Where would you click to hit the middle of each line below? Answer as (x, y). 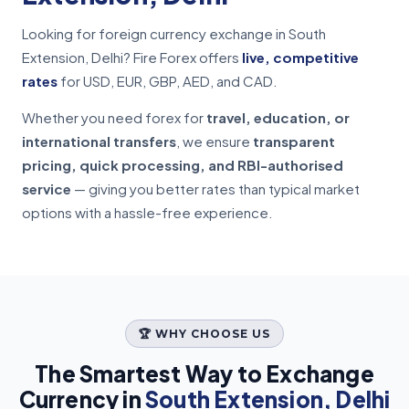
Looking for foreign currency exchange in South (174, 34)
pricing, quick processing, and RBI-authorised (183, 165)
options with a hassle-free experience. (147, 213)
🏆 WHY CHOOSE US (204, 334)
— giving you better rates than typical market (215, 189)
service (47, 189)
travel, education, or (278, 118)
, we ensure (215, 142)
